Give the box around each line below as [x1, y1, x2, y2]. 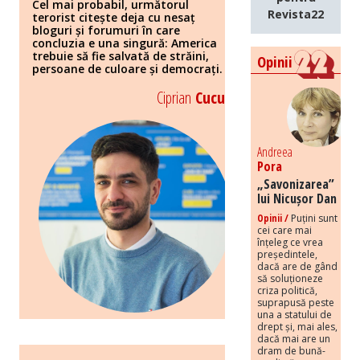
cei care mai [257, 223, 312, 237]
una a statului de [257, 307, 332, 321]
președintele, [257, 247, 317, 261]
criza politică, [257, 283, 317, 297]
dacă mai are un [257, 331, 330, 346]
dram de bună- [257, 343, 325, 358]
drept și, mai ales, [257, 319, 337, 333]
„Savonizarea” [257, 174, 334, 193]
